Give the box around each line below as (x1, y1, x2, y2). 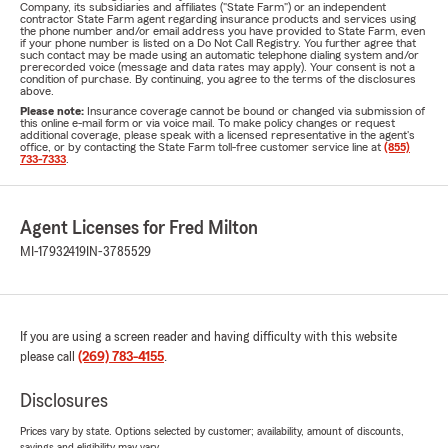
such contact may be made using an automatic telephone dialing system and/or (20, 49, 419, 61)
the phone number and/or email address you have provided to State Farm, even (20, 25, 425, 37)
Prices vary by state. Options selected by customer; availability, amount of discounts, (20, 425, 404, 437)
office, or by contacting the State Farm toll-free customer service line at (20, 141, 384, 153)
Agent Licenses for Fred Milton (20, 218, 258, 238)
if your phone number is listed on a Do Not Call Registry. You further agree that (20, 37, 416, 49)
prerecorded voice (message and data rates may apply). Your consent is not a (20, 61, 415, 73)
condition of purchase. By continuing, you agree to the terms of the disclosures (20, 73, 416, 85)
